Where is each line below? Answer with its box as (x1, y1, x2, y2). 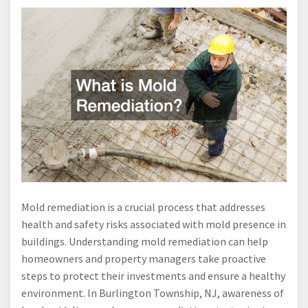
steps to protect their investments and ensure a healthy (21, 269, 285, 283)
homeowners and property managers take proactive (21, 252, 266, 266)
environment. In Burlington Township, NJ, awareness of (21, 286, 284, 300)
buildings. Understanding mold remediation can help (21, 234, 268, 249)
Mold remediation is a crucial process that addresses (21, 200, 265, 214)
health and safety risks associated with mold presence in (21, 217, 286, 232)
